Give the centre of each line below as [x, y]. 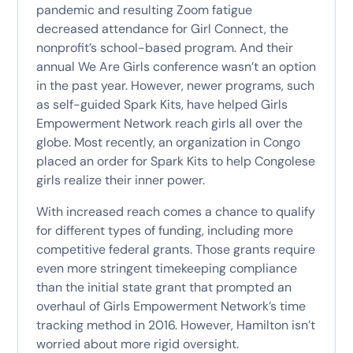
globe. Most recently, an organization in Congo [168, 142]
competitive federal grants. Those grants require [175, 249]
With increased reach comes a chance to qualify [175, 211]
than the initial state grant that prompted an [163, 287]
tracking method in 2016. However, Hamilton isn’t [175, 325]
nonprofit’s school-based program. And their [164, 47]
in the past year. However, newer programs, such [175, 85]
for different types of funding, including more [164, 230]
